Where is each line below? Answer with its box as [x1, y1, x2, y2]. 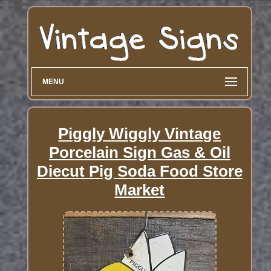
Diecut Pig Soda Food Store [36, 162, 243, 180]
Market [114, 180, 165, 199]
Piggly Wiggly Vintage [58, 124, 221, 143]
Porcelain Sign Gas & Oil [48, 143, 230, 162]
